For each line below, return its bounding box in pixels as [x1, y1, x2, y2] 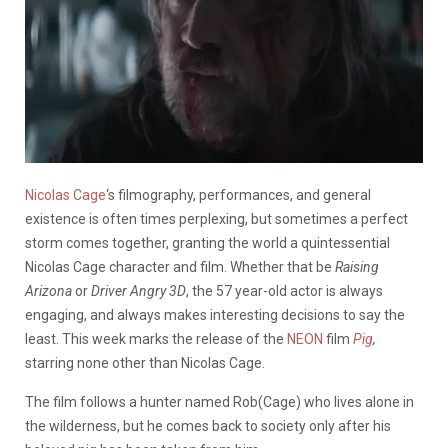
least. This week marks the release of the [25, 330, 287, 347]
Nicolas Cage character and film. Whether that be [25, 258, 335, 275]
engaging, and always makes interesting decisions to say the [25, 306, 405, 323]
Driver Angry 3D [91, 282, 186, 299]
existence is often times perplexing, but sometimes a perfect [25, 210, 408, 227]
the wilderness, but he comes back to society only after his [25, 417, 391, 434]
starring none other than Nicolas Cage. [25, 354, 265, 371]
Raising [335, 258, 379, 275]
